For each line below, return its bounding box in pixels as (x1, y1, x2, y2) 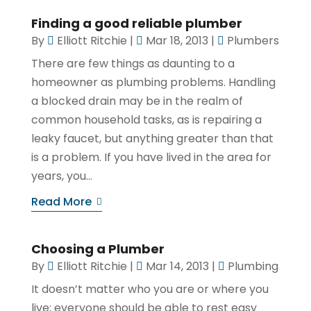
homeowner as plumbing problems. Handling (31, 74, 276, 91)
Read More (31, 194, 92, 210)
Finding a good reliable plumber (31, 15, 242, 33)
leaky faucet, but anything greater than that (31, 131, 274, 147)
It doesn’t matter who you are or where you (31, 281, 269, 298)
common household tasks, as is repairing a (31, 112, 262, 128)
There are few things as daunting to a (31, 56, 235, 72)
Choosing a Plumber (31, 240, 165, 258)
